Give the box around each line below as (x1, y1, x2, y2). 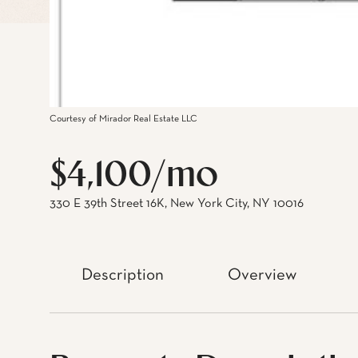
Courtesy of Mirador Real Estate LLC (50, 114, 197, 124)
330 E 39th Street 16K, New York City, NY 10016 (50, 197, 304, 210)
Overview (228, 267, 296, 284)
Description (82, 267, 164, 284)
